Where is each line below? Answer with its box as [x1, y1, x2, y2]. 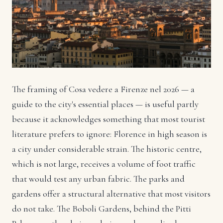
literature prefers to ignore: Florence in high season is [12, 128, 207, 140]
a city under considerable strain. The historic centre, [12, 143, 202, 155]
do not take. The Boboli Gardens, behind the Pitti [12, 203, 191, 215]
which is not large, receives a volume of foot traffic [12, 158, 196, 170]
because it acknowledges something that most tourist [12, 113, 205, 125]
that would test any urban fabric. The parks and [12, 173, 185, 185]
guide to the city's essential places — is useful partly [12, 99, 199, 110]
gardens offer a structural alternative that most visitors [12, 188, 211, 200]
